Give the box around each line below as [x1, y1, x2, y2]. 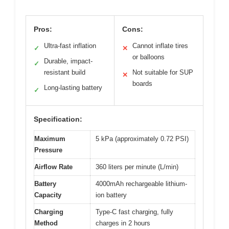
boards [132, 79, 152, 87]
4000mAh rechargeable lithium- [96, 179, 187, 188]
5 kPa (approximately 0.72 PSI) [96, 134, 189, 143]
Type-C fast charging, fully [96, 208, 173, 216]
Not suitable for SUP [132, 68, 193, 76]
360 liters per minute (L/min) [96, 163, 178, 171]
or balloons [132, 53, 165, 61]
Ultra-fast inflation [44, 41, 96, 50]
